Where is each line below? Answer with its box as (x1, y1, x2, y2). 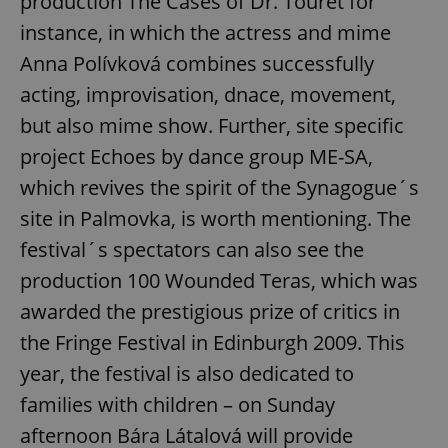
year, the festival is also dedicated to (20, 360, 354, 388)
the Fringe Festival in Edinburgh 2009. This (20, 329, 405, 357)
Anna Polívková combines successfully (20, 50, 374, 78)
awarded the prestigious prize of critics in (20, 298, 400, 326)
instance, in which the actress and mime (20, 19, 391, 47)
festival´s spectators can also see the (20, 236, 364, 264)
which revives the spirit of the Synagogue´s (20, 174, 419, 202)
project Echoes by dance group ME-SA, (20, 143, 373, 171)
